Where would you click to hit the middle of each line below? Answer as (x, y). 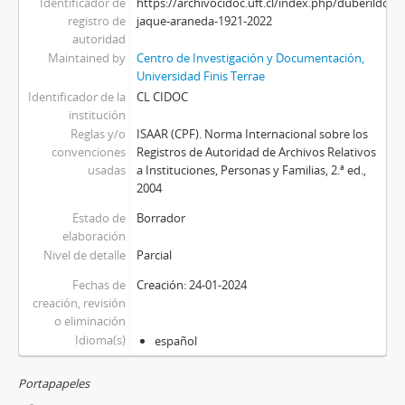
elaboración (94, 236)
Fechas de (99, 285)
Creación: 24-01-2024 (191, 285)
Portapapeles (54, 383)
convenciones (88, 152)
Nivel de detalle (84, 255)
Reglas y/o (98, 134)
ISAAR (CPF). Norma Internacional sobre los (252, 134)
